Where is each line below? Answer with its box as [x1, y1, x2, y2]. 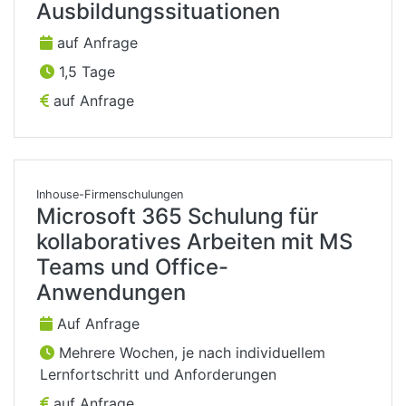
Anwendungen [36, 279, 186, 306]
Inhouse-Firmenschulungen [36, 188, 183, 202]
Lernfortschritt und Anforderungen [40, 365, 276, 384]
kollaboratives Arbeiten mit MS [36, 228, 353, 256]
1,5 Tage [54, 63, 115, 82]
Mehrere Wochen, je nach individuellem [54, 343, 325, 362]
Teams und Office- [36, 254, 228, 281]
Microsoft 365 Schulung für [36, 203, 318, 230]
